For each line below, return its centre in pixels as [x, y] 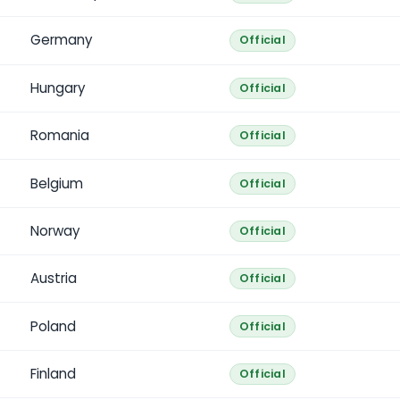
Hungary [58, 87]
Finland [53, 374]
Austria [53, 279]
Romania [59, 136]
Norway [55, 230]
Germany [61, 40]
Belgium [56, 183]
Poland [53, 326]
